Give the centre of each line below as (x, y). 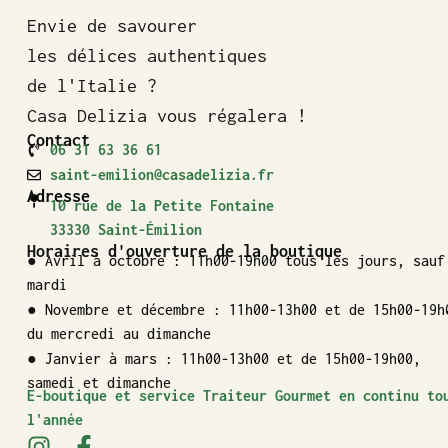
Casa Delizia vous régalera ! (167, 115)
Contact (58, 139)
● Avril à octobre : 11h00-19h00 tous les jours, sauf (236, 260)
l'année (55, 419)
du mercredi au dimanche (119, 333)
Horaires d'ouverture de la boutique (184, 250)
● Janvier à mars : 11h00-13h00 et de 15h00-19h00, (224, 358)
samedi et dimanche (99, 382)
